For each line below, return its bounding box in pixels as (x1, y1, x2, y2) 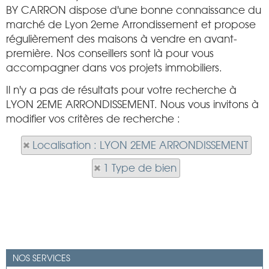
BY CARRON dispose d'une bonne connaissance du (6, 4, 261, 16)
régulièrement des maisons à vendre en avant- (6, 33, 237, 45)
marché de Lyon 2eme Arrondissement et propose (6, 19, 256, 31)
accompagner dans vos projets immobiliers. (6, 62, 222, 74)
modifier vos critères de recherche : (6, 113, 180, 125)
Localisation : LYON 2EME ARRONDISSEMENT (32, 139, 248, 151)
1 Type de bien (103, 162, 177, 174)
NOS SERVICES (13, 253, 70, 263)
